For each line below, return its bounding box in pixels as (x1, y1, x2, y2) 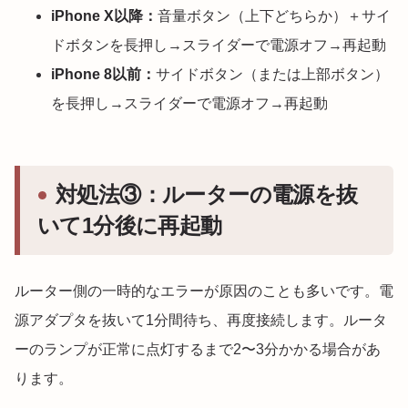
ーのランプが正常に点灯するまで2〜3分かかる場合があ (15, 342, 381, 358)
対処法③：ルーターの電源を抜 (56, 182, 358, 208)
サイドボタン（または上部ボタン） (156, 66, 389, 83)
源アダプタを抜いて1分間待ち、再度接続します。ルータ (15, 312, 387, 329)
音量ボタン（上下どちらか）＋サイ (158, 8, 391, 25)
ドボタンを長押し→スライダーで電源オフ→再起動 (51, 37, 386, 54)
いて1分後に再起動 (37, 213, 222, 239)
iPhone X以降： (51, 8, 158, 25)
